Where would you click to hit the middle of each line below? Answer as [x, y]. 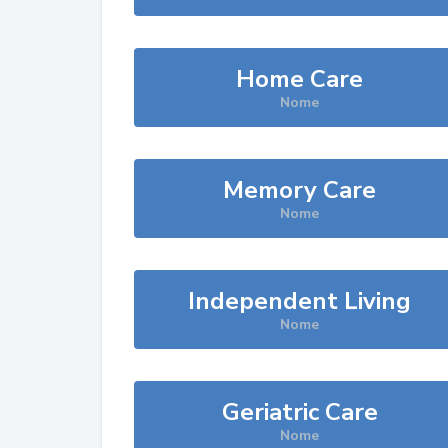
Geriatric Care [299, 412]
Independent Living [300, 301]
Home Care [300, 79]
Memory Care [300, 190]
